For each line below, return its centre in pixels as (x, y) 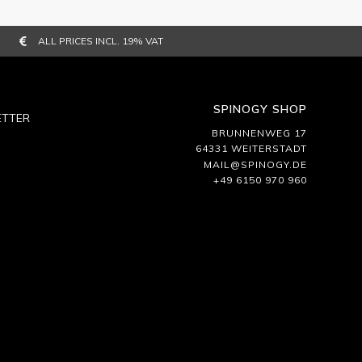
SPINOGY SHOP (260, 109)
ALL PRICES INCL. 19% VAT (100, 40)
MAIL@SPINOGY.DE (255, 164)
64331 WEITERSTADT (251, 149)
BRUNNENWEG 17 (259, 133)
